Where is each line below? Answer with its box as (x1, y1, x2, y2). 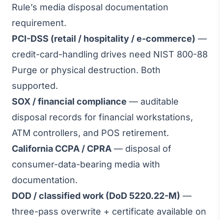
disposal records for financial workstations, (12, 112, 193, 122)
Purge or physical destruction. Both (12, 65, 161, 75)
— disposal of (111, 143, 171, 154)
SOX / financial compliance (12, 96, 127, 107)
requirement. (12, 18, 66, 28)
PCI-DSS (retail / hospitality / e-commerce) (12, 33, 195, 44)
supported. (12, 81, 58, 91)
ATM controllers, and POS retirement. (12, 128, 169, 138)
